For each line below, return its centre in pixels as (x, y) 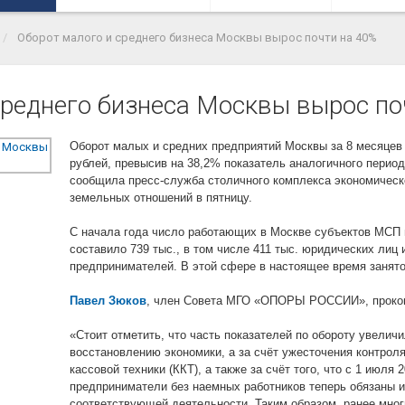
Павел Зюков (108, 300)
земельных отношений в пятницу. (161, 197)
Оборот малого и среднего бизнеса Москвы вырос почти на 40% (197, 37)
